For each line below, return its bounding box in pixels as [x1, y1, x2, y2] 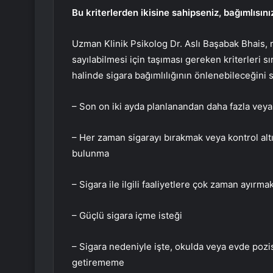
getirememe [72, 257, 124, 269]
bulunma [72, 147, 109, 160]
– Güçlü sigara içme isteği [72, 210, 182, 222]
